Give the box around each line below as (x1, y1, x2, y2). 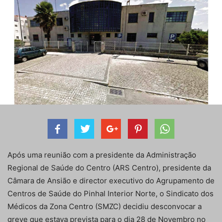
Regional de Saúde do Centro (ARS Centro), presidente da (7, 163, 211, 173)
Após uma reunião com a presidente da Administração (7, 150, 196, 160)
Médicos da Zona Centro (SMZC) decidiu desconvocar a (7, 202, 202, 212)
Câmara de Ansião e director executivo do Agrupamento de (7, 176, 215, 186)
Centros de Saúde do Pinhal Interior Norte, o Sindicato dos (7, 189, 214, 199)
